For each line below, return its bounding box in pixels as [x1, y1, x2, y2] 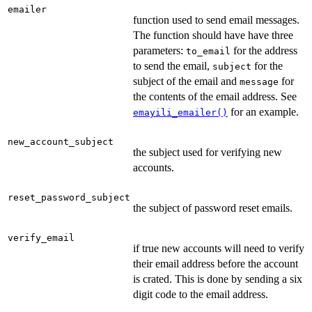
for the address [231, 45, 297, 57]
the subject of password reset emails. [133, 202, 292, 214]
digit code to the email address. [133, 288, 268, 301]
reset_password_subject [8, 192, 130, 203]
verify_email [8, 233, 75, 244]
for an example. [228, 106, 299, 118]
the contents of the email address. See [133, 91, 297, 103]
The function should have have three [133, 29, 293, 42]
